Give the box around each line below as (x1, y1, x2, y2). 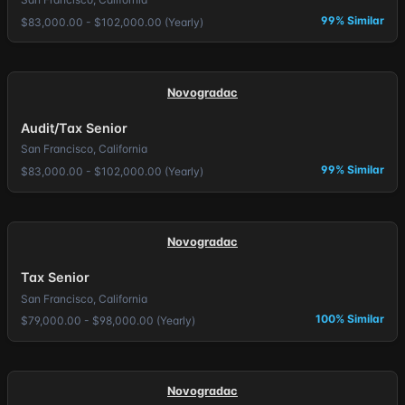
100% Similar (316, 312, 385, 326)
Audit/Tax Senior (20, 119, 127, 136)
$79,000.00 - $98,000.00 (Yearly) (20, 314, 195, 328)
